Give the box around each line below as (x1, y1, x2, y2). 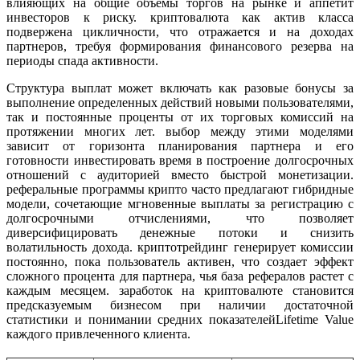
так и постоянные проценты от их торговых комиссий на (6, 110, 354, 125)
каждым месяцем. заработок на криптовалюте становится (6, 284, 354, 298)
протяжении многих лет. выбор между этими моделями (6, 125, 354, 139)
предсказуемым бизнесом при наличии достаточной (6, 298, 354, 313)
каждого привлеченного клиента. (6, 327, 190, 342)
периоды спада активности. (6, 54, 158, 68)
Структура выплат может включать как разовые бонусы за (6, 81, 354, 96)
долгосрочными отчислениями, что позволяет (6, 211, 354, 226)
